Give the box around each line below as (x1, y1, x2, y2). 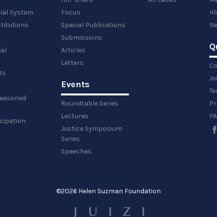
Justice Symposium (61, 124, 122, 133)
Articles (61, 46, 85, 54)
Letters (61, 59, 84, 67)
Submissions (61, 33, 102, 42)
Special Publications (61, 21, 125, 29)
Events (61, 79, 90, 90)
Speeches (61, 147, 92, 155)
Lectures (61, 112, 89, 120)
